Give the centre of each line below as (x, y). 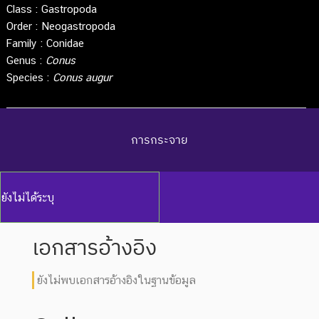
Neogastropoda (78, 26)
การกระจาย (159, 139)
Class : (22, 9)
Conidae (63, 43)
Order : (23, 26)
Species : (27, 77)
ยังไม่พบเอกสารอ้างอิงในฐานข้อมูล (116, 281)
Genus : (26, 60)
